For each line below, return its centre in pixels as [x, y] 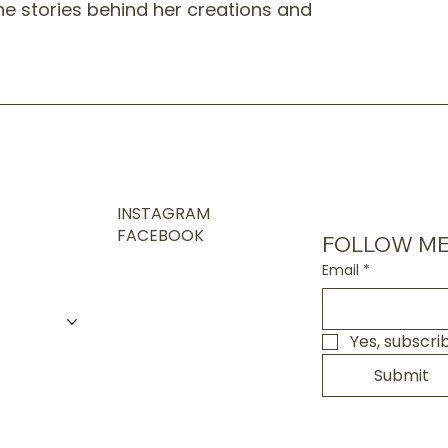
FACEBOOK [160, 235]
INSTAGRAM [163, 213]
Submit [402, 375]
